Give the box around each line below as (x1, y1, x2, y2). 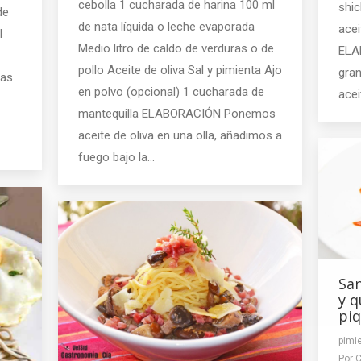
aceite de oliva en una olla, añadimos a (78, 127, 282, 143)
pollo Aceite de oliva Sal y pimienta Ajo (78, 62, 282, 77)
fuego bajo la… (78, 149, 155, 164)
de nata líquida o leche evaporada (78, 19, 255, 34)
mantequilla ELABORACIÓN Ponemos (78, 106, 276, 121)
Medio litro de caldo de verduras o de (78, 40, 274, 56)
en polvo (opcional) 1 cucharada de (78, 84, 264, 99)
